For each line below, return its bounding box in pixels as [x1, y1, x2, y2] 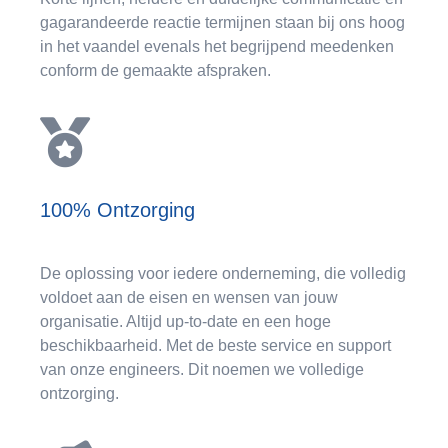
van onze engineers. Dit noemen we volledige [40, 360, 364, 378]
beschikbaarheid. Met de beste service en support [40, 336, 391, 354]
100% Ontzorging [40, 199, 195, 222]
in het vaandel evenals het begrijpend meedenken [40, 37, 394, 55]
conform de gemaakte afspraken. [40, 61, 271, 79]
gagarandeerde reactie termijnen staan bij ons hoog [40, 13, 405, 31]
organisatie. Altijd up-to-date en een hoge [40, 312, 331, 330]
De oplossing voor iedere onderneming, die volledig [40, 264, 406, 282]
